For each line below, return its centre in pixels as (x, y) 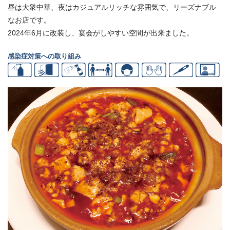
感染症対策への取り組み (44, 56)
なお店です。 (29, 20)
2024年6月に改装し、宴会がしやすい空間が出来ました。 (101, 33)
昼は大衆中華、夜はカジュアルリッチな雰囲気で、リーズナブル (112, 7)
